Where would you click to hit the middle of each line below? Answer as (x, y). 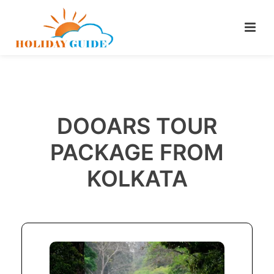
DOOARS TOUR (137, 126)
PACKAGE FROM (137, 152)
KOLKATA (137, 179)
